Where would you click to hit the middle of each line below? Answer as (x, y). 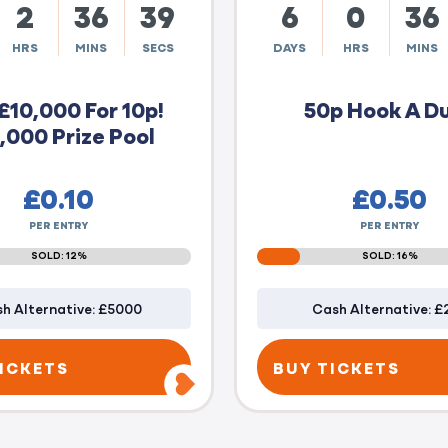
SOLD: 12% (58, 254)
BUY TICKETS (336, 366)
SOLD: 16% (389, 254)
